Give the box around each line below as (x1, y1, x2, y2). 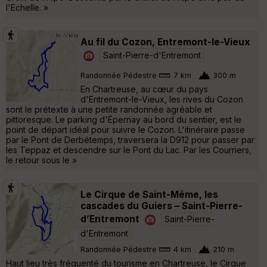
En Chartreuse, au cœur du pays (80, 83, 208, 94)
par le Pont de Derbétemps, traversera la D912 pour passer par (6, 134, 254, 145)
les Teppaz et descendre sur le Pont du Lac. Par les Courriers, (6, 144, 252, 155)
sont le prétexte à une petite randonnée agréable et (6, 104, 212, 114)
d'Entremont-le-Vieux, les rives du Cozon (80, 94, 243, 104)
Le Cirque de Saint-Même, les (80, 188, 218, 200)
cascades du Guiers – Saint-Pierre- (80, 200, 243, 212)
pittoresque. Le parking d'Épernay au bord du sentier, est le (6, 114, 241, 125)
